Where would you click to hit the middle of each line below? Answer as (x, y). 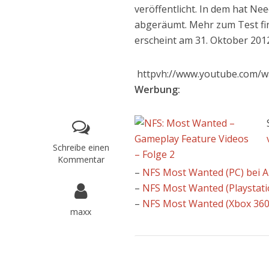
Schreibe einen (81, 147)
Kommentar (81, 159)
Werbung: (159, 89)
